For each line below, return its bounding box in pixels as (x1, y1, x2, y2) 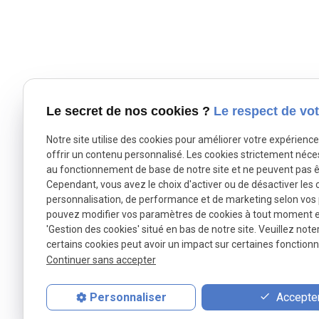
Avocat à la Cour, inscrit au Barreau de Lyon (106, 262, 272, 272)
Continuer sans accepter (46, 253, 156, 266)
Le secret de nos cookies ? (46, 104, 214, 119)
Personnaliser (89, 291, 167, 305)
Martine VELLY (106, 246, 181, 260)
